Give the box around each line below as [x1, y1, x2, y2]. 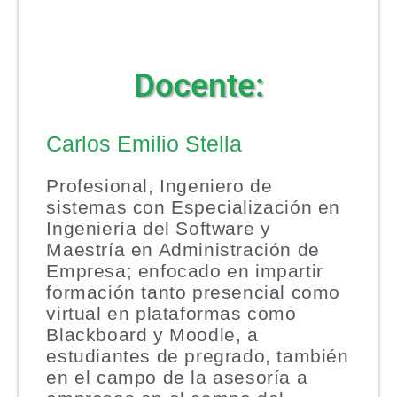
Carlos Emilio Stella [46, 131, 243, 157]
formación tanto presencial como [46, 282, 341, 303]
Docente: [133, 65, 264, 105]
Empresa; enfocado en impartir [46, 261, 323, 282]
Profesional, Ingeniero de [46, 175, 273, 197]
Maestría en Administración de [46, 239, 320, 261]
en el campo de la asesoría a [46, 367, 308, 388]
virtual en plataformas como [46, 303, 297, 324]
